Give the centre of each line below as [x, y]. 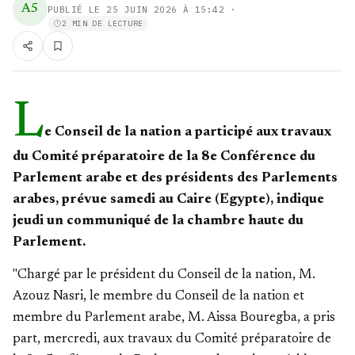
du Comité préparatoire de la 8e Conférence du [164, 157]
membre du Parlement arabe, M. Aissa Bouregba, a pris [174, 318]
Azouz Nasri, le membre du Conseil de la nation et [158, 297]
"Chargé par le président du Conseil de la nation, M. [164, 275]
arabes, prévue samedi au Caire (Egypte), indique [168, 200]
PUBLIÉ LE [77, 10]
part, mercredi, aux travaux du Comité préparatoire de [172, 340]
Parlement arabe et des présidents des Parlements [175, 179]
